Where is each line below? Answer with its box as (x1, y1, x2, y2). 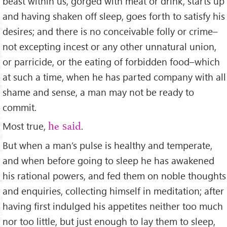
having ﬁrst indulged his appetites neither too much (3, 200, 223, 213)
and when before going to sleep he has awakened (3, 154, 214, 167)
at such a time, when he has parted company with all (3, 70, 226, 83)
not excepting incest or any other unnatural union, (3, 40, 216, 53)
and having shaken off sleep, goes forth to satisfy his (3, 9, 225, 22)
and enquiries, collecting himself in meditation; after (3, 184, 224, 198)
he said (48, 121, 81, 133)
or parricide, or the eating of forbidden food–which (3, 55, 220, 68)
